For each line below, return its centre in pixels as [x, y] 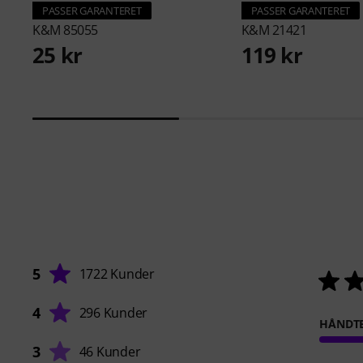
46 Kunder [110, 351]
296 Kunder [113, 312]
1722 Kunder [117, 273]
